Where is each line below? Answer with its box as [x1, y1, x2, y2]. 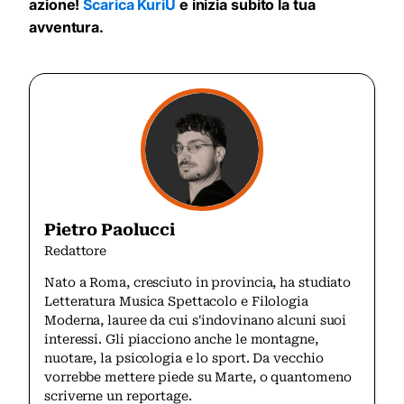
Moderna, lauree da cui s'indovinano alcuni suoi [44, 312, 347, 327]
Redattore [44, 243, 107, 258]
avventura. [29, 17, 105, 36]
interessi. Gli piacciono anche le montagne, [44, 331, 318, 346]
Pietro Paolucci [44, 219, 175, 239]
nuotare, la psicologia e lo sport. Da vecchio [44, 350, 324, 365]
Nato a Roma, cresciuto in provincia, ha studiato [44, 274, 352, 289]
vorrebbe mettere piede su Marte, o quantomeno [44, 369, 352, 384]
